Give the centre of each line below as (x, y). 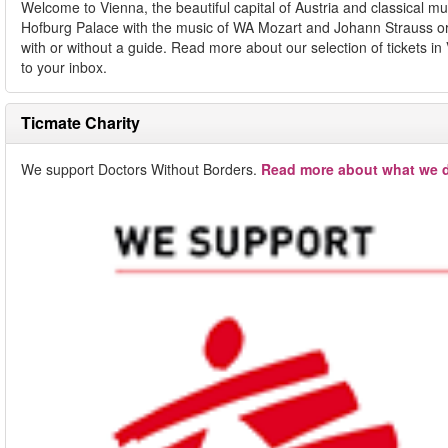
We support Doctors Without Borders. (141, 169)
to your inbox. (64, 67)
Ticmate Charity (80, 122)
